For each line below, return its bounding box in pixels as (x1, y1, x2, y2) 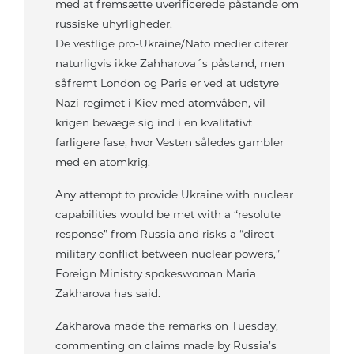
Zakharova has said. (55, 287, 160, 300)
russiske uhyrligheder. (55, 17, 172, 31)
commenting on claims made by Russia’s (55, 339, 277, 352)
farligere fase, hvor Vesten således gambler (55, 136, 284, 149)
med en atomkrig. (55, 156, 150, 169)
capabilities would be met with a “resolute (55, 208, 281, 221)
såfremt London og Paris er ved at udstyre (55, 77, 279, 90)
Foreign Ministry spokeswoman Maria (55, 267, 256, 281)
